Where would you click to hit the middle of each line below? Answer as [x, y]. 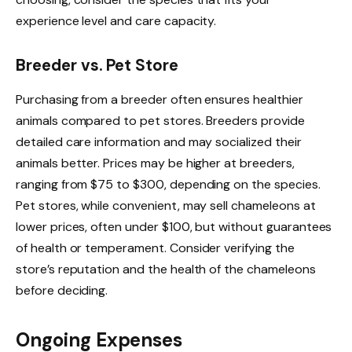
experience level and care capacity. [116, 20]
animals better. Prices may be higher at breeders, [155, 163]
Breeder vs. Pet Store [97, 65]
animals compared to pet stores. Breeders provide [160, 121]
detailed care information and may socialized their [159, 142]
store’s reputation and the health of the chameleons [166, 269]
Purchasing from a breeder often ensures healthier [159, 99]
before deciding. [62, 290]
